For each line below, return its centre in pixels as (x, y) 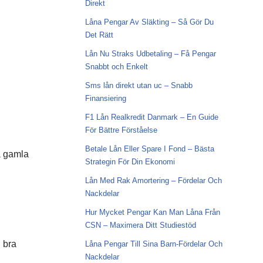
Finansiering (105, 98)
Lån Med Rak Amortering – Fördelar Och (153, 181)
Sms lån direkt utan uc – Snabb (139, 85)
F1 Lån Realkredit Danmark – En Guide (151, 117)
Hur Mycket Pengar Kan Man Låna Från (152, 212)
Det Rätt (99, 35)
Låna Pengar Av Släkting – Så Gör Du (149, 22)
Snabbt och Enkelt (116, 67)
